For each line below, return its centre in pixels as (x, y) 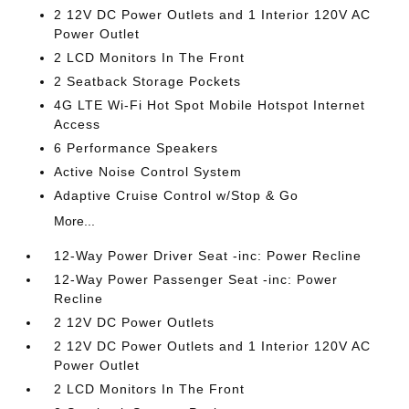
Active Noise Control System (148, 171)
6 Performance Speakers (136, 147)
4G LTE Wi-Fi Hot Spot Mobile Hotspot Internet (210, 105)
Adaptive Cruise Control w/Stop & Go (177, 195)
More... (75, 220)
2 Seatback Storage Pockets (148, 81)
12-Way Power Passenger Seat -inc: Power (196, 279)
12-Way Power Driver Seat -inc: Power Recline (208, 255)
